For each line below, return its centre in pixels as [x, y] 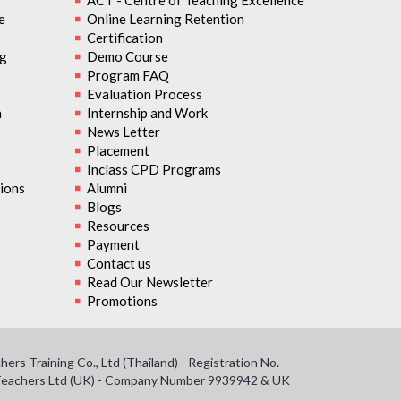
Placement [118, 150]
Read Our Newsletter [149, 282]
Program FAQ [128, 75]
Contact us [119, 263]
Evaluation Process [144, 94]
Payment [113, 244]
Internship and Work [147, 113]
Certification [124, 38]
